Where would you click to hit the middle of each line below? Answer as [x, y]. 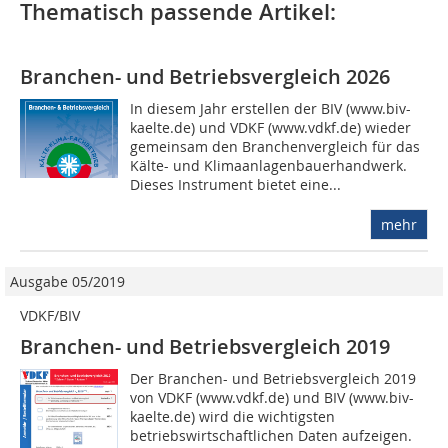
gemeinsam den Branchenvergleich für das [275, 147]
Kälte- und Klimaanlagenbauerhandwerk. [269, 166]
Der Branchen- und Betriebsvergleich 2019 [273, 379]
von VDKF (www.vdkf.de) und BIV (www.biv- [272, 398]
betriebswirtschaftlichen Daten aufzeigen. [271, 436]
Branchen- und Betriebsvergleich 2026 [205, 77]
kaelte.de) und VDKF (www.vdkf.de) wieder [271, 128]
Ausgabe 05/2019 [67, 282]
